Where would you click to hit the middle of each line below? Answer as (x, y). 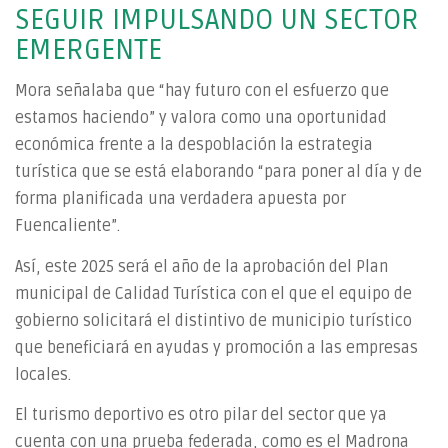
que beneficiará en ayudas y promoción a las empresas (216, 347)
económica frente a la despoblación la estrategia (194, 145)
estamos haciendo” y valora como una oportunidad (201, 118)
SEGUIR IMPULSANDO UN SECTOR (217, 19)
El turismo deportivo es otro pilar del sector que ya (201, 415)
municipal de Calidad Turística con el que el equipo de (213, 293)
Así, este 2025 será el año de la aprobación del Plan (201, 266)
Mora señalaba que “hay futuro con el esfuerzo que (202, 91)
